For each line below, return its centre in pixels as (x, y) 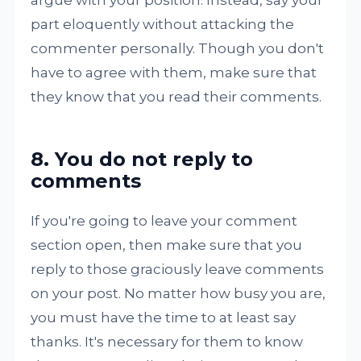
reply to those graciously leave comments (178, 270)
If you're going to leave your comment (164, 221)
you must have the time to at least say (164, 318)
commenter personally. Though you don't (178, 49)
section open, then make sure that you (167, 245)
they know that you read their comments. (176, 97)
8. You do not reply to (142, 160)
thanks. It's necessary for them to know (167, 342)
